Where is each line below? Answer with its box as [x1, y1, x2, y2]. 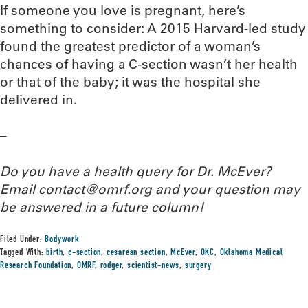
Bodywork [45, 235, 79, 245]
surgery [184, 261, 212, 271]
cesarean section [106, 248, 166, 258]
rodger [100, 261, 122, 271]
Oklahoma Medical [219, 248, 283, 258]
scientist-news [127, 261, 180, 271]
